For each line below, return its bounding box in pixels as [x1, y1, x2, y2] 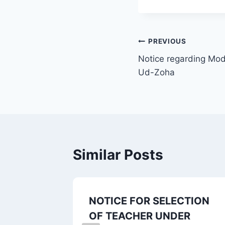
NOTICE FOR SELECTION [89, 194, 209, 207]
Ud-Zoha [138, 67, 175, 77]
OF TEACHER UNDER [89, 209, 190, 222]
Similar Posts [73, 146, 163, 163]
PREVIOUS [148, 37, 186, 46]
